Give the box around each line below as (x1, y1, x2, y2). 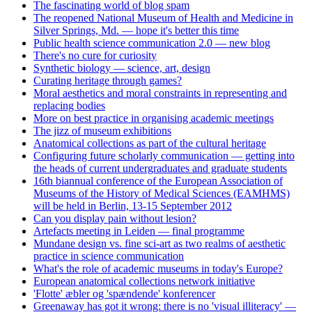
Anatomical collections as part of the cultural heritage (33, 136, 266, 149)
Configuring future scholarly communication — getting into (33, 149, 295, 162)
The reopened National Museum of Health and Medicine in (33, 11, 293, 24)
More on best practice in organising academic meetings (33, 111, 274, 124)
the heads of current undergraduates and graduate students (33, 162, 287, 174)
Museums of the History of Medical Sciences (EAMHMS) (33, 187, 290, 199)
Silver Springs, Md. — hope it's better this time (33, 24, 239, 36)
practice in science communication (33, 249, 184, 262)
